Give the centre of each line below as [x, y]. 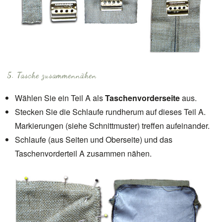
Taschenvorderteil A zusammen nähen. [83, 153]
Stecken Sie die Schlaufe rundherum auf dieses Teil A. [110, 111]
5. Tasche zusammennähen [52, 75]
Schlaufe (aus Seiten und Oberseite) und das [94, 139]
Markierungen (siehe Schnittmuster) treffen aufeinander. [112, 125]
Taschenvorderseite [141, 98]
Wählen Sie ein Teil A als [59, 98]
